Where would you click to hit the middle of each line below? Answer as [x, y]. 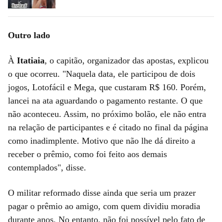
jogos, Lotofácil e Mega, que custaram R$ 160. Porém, [107, 87]
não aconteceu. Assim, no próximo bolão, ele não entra [107, 114]
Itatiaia [31, 60]
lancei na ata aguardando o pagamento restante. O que [105, 100]
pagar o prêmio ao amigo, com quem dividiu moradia [104, 206]
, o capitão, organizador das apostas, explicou [127, 60]
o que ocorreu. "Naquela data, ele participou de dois [102, 74]
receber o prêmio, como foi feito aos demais [87, 154]
